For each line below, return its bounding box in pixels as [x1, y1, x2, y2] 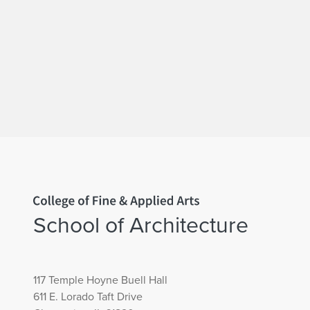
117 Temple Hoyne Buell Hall [33, 272, 167, 288]
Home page [33, 184, 57, 200]
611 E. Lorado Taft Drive [33, 289, 143, 304]
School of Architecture [33, 208, 248, 241]
